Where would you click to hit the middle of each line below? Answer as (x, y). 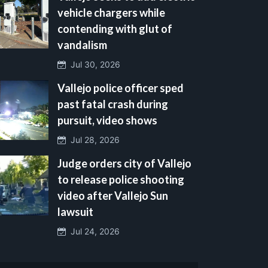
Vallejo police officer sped (121, 88)
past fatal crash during (113, 104)
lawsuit (75, 211)
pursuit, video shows (107, 120)
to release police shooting (121, 179)
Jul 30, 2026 (93, 64)
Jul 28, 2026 (93, 139)
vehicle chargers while (111, 12)
